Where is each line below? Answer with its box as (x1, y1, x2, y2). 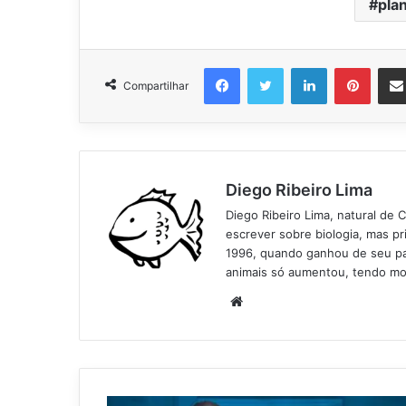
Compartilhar (123, 79, 188, 93)
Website (242, 292, 294, 310)
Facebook (239, 60, 295, 75)
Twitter (283, 60, 323, 75)
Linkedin (326, 60, 373, 75)
